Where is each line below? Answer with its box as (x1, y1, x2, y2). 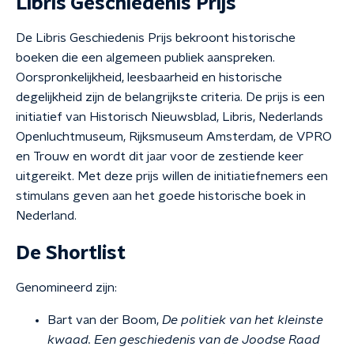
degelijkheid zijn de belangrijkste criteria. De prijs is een (16, 91, 325, 104)
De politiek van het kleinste (162, 314, 323, 326)
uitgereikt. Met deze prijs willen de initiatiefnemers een (16, 170, 328, 183)
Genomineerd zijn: (16, 281, 117, 294)
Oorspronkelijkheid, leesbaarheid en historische (16, 71, 282, 84)
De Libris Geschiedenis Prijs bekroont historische (16, 32, 296, 44)
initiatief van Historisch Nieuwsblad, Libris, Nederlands (16, 111, 323, 123)
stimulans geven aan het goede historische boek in (16, 190, 306, 202)
